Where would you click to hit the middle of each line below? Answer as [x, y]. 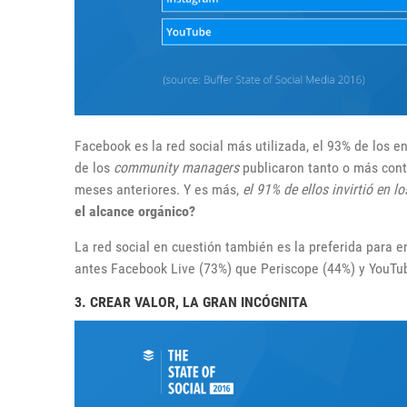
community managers [176, 167]
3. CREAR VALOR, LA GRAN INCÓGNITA [191, 302]
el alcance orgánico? [135, 211]
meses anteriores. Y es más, [159, 189]
